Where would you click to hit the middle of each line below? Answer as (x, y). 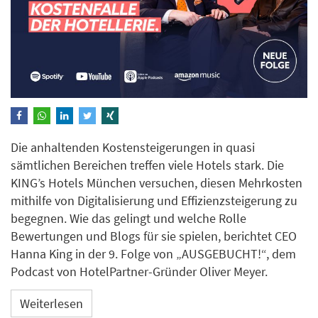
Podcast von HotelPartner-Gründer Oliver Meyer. (139, 272)
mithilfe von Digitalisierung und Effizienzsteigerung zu (154, 201)
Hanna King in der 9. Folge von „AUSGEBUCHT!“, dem (153, 254)
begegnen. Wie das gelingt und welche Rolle (128, 219)
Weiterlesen (51, 303)
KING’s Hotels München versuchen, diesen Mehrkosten (157, 183)
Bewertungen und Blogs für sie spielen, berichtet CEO (154, 236)
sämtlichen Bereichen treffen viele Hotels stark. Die (147, 165)
